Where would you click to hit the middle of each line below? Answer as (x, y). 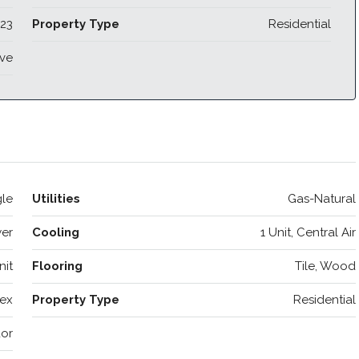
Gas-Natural (322, 198)
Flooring (57, 266)
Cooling (55, 232)
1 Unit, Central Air (308, 232)
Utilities (56, 198)
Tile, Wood (325, 266)
